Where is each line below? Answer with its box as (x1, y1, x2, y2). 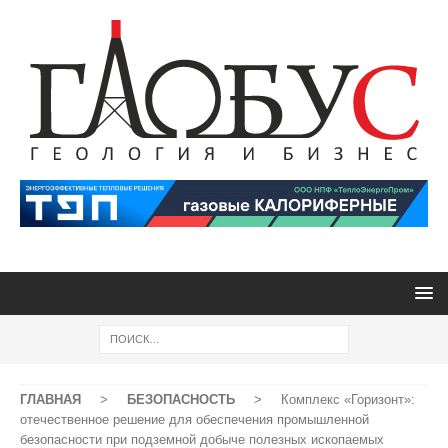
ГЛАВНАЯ (20, 392, 81, 407)
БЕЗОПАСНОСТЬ (127, 392, 235, 407)
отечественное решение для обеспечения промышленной (20, 412, 369, 427)
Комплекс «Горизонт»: (281, 392, 415, 407)
